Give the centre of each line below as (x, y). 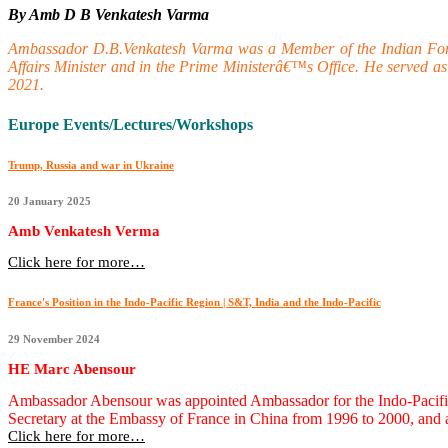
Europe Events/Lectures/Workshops (130, 124)
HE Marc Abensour (72, 368)
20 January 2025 (49, 201)
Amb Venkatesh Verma (84, 230)
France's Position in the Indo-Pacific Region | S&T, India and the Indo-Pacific (194, 302)
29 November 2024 (54, 339)
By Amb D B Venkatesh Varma (108, 15)
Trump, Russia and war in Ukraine (91, 164)
